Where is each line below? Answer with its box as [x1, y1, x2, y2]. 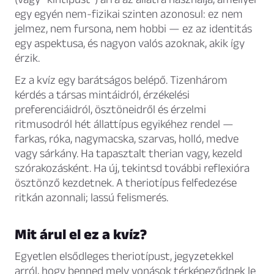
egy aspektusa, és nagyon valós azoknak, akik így [15, 37, 245, 50]
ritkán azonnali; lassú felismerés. [15, 191, 168, 204]
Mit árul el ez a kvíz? [15, 226, 147, 243]
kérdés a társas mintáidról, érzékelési [15, 88, 190, 102]
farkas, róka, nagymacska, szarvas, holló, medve [15, 132, 239, 146]
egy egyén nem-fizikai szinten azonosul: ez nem [15, 7, 243, 21]
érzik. [15, 51, 40, 65]
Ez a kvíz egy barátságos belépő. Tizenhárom [15, 73, 228, 87]
